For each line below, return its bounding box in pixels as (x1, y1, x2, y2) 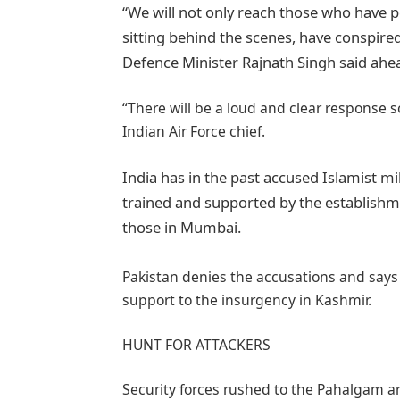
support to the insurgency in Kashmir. (122, 289, 372, 310)
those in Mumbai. (122, 216, 242, 237)
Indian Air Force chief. (122, 121, 266, 142)
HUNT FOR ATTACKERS (122, 334, 271, 354)
